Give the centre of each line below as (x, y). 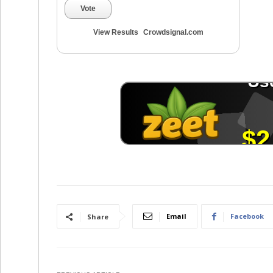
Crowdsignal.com (173, 32)
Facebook (247, 216)
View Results (115, 32)
